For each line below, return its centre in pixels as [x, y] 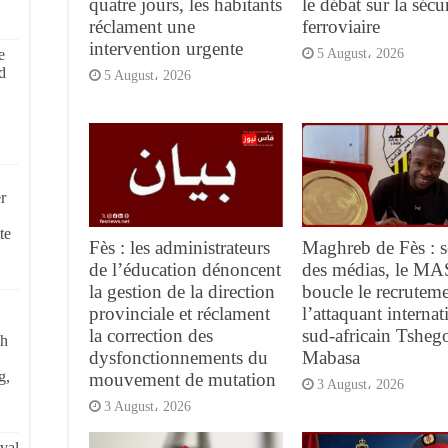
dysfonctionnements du [178, 357]
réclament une [142, 27]
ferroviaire [340, 27]
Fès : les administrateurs [179, 247]
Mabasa [330, 357]
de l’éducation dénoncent [185, 269]
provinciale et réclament [179, 313]
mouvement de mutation [182, 379]
